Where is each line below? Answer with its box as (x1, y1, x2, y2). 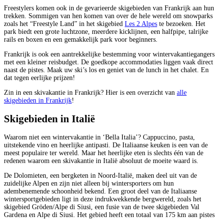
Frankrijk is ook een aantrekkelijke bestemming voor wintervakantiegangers (4, 50, 215, 58)
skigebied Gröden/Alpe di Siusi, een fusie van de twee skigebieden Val (4, 203, 199, 211)
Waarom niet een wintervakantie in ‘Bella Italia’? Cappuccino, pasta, (4, 134, 195, 141)
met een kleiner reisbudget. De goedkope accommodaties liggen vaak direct (4, 58, 213, 66)
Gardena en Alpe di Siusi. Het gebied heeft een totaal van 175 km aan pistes (4, 211, 215, 219)
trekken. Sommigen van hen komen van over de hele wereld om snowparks (4, 12, 213, 20)
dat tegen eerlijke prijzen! (4, 74, 75, 82)
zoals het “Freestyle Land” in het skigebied (4, 20, 125, 27)
